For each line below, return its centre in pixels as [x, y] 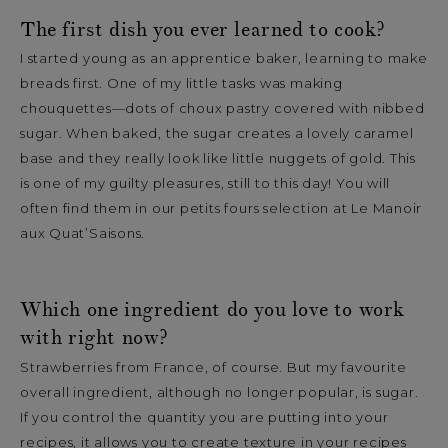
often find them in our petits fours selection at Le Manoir [221, 208]
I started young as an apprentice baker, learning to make [224, 58]
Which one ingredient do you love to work [213, 310]
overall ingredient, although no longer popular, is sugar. [219, 391]
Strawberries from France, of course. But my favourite [213, 366]
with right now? [94, 338]
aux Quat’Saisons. [83, 233]
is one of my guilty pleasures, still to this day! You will [205, 183]
